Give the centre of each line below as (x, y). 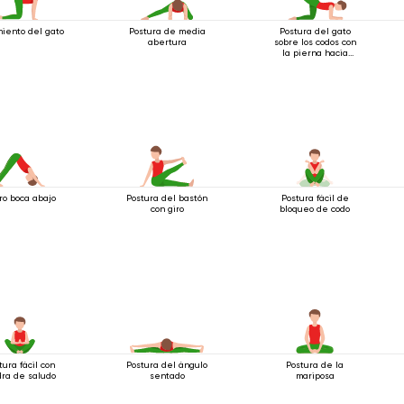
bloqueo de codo (315, 208)
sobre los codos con (315, 41)
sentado (167, 375)
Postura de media (167, 31)
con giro (167, 208)
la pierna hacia (315, 52)
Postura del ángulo (167, 364)
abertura (167, 41)
